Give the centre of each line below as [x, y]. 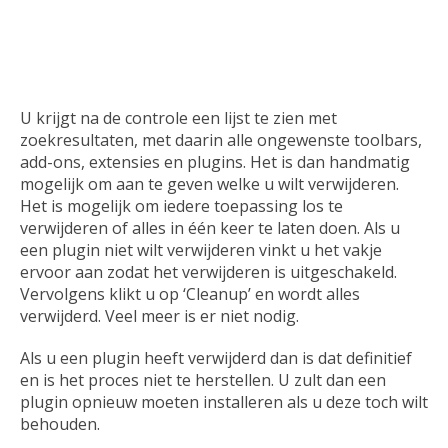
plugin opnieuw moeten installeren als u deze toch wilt [224, 402]
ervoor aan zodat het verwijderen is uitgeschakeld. [208, 272]
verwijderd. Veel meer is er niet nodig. [159, 316]
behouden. [60, 424]
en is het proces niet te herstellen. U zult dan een [203, 380]
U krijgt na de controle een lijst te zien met [178, 118]
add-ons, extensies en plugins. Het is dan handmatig [215, 162]
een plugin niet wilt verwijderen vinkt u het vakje [201, 250]
